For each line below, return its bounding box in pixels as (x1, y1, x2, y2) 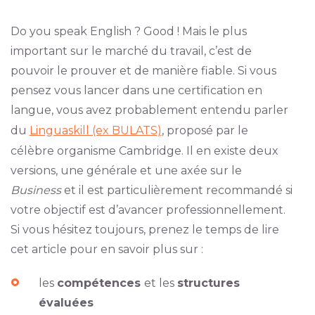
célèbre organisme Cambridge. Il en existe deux (10, 144, 278, 157)
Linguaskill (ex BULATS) (29, 124, 162, 137)
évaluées (38, 296, 94, 309)
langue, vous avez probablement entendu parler (10, 103, 288, 117)
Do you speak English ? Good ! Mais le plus (10, 25, 247, 38)
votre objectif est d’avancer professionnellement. (10, 203, 285, 217)
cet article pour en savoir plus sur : (10, 243, 203, 256)
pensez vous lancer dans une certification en (10, 84, 262, 97)
